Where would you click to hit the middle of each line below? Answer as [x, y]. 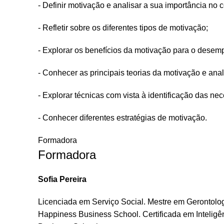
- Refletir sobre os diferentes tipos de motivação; [123, 28]
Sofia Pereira [62, 179]
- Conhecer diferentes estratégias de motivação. [122, 118]
